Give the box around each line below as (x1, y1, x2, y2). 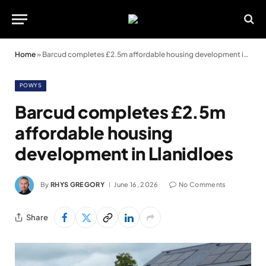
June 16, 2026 (114, 180, 159, 188)
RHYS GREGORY (50, 180, 104, 188)
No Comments (178, 180, 226, 188)
